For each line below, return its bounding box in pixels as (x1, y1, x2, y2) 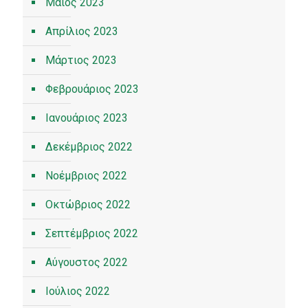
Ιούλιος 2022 (45, 285, 110, 298)
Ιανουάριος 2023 (45, 111, 128, 124)
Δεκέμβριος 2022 (45, 140, 133, 153)
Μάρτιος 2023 (45, 54, 117, 67)
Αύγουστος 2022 (45, 256, 128, 269)
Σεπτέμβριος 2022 (45, 227, 138, 240)
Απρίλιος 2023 (45, 25, 118, 38)
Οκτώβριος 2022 (45, 198, 131, 211)
